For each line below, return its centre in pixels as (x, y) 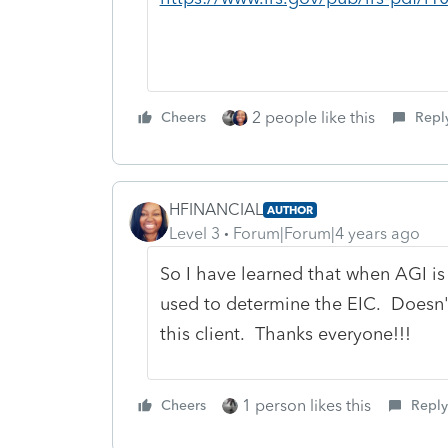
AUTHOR (290, 209)
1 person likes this (306, 405)
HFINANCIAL (216, 209)
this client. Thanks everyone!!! (285, 333)
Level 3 (194, 233)
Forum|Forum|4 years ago (326, 233)
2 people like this (313, 117)
